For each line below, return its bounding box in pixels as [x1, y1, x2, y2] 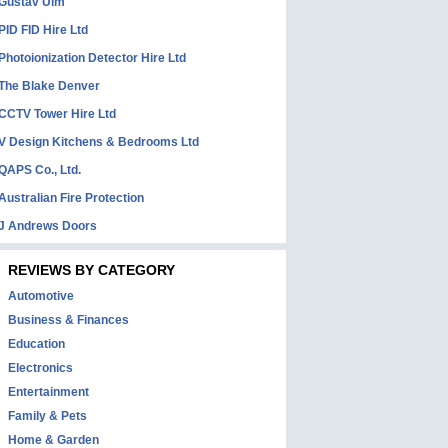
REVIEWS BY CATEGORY [8, 262, 175, 278]
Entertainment [8, 385, 89, 399]
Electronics [8, 361, 73, 375]
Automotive [8, 289, 74, 303]
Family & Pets [8, 409, 87, 423]
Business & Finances [8, 313, 129, 327]
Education [8, 337, 65, 351]
